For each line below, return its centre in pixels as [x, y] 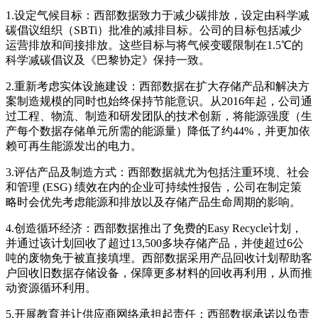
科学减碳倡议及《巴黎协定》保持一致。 [108, 60]
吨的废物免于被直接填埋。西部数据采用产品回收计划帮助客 [159, 258]
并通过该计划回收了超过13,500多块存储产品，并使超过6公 [155, 243]
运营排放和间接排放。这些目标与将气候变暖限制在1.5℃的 [154, 45]
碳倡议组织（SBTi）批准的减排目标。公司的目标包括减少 [154, 30]
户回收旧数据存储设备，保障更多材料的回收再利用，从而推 [159, 273]
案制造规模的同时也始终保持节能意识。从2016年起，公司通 [159, 101]
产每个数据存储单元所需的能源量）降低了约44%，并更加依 [158, 131]
